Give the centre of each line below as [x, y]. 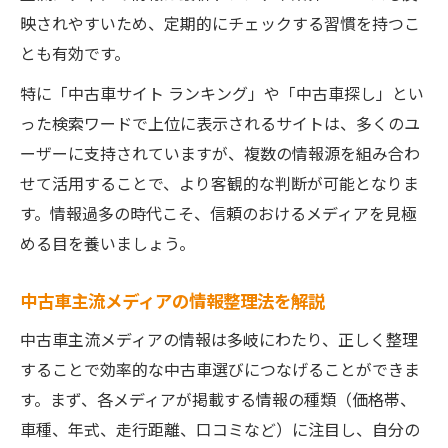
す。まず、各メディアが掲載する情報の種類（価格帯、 [218, 399]
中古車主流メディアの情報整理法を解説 [172, 300]
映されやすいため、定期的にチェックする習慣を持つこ [220, 23]
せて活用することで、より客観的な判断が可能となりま [219, 183]
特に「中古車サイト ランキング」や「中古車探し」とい [222, 93]
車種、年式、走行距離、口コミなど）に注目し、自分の [220, 429]
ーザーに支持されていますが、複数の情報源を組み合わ [220, 153]
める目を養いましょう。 [107, 243]
